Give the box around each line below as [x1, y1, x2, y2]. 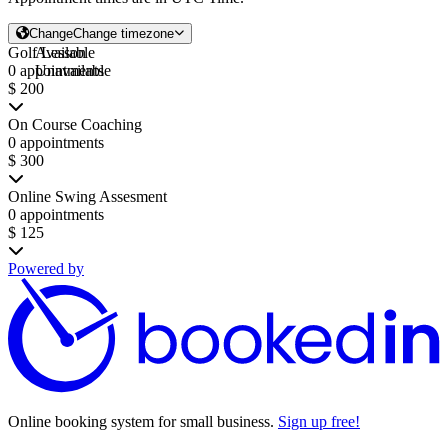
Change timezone [73, 25, 174, 41]
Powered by [8, 259, 84, 277]
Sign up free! [278, 413, 360, 431]
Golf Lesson [8, 43, 86, 61]
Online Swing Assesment [8, 187, 167, 205]
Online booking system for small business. [8, 413, 278, 431]
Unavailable [34, 61, 111, 79]
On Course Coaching [8, 115, 142, 133]
